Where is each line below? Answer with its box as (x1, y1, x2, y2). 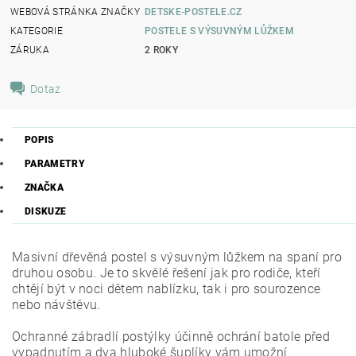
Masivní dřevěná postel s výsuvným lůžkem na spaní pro (12, 250, 342, 265)
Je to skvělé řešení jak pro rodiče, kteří (99, 265, 321, 281)
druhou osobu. (12, 265, 97, 281)
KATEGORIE (10, 25, 63, 37)
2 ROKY (145, 44, 179, 56)
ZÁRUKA (10, 44, 50, 56)
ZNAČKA (25, 182, 64, 193)
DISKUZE (25, 206, 67, 217)
